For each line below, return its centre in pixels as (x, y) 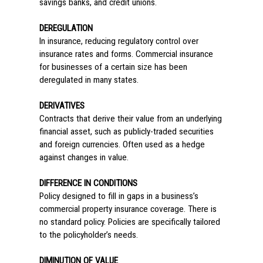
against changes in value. (84, 157)
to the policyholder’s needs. (88, 235)
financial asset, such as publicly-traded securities (126, 131)
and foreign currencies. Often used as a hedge (122, 144)
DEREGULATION (66, 28)
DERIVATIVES (62, 106)
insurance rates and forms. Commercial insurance (126, 54)
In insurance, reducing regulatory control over (119, 41)
